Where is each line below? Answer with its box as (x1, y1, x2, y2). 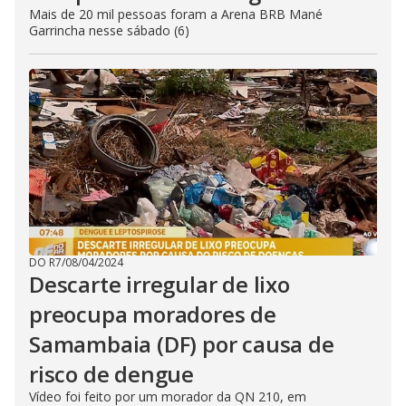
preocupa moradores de (29, 299, 276, 329)
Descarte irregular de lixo (29, 269, 290, 299)
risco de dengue (29, 359, 195, 389)
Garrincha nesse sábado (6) (29, 22, 189, 39)
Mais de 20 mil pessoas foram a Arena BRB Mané (29, 5, 323, 23)
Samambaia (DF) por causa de (29, 329, 334, 359)
